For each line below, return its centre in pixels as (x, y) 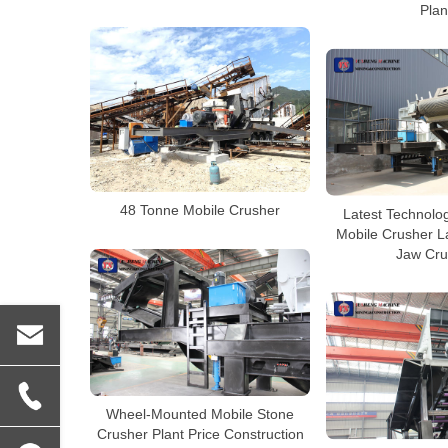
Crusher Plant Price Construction (200, 433)
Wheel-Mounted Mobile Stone (200, 413)
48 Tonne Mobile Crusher (200, 210)
